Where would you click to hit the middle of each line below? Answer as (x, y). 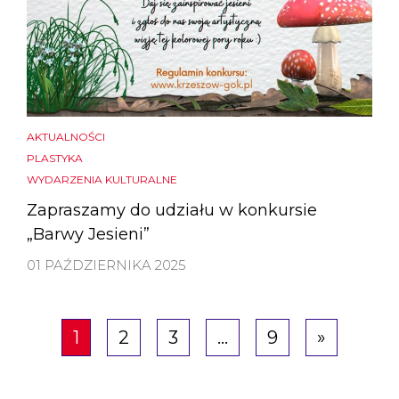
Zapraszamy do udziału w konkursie (172, 210)
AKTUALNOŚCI (66, 136)
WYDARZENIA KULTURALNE (102, 179)
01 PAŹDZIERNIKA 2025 (106, 265)
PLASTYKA (55, 158)
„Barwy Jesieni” (88, 234)
